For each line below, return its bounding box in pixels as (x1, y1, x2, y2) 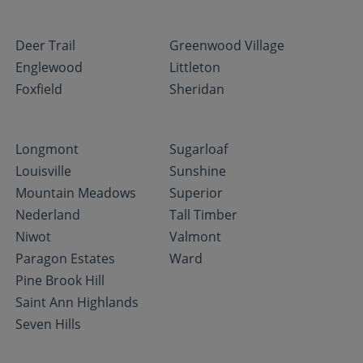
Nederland (15, 206, 81, 224)
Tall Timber (169, 206, 238, 224)
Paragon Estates (15, 250, 116, 267)
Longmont (15, 140, 79, 158)
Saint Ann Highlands (15, 293, 139, 311)
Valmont (169, 228, 222, 246)
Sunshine (169, 162, 227, 180)
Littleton (169, 58, 221, 76)
